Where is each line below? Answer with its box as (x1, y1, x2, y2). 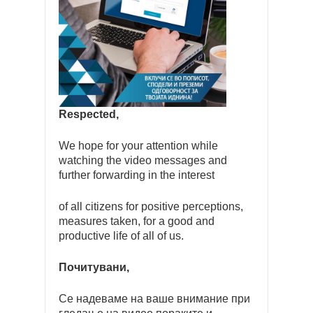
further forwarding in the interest (59, 169, 214, 181)
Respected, (59, 108, 119, 120)
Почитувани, (59, 261, 129, 273)
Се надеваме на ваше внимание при (59, 293, 250, 305)
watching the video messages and (59, 154, 227, 166)
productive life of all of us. (59, 230, 184, 242)
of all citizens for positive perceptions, (59, 201, 243, 212)
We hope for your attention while (59, 140, 218, 152)
